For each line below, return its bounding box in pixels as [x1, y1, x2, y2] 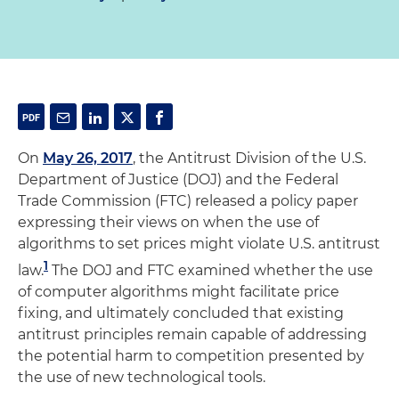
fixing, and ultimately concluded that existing [18, 305, 344, 322]
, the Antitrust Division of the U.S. [133, 150, 366, 167]
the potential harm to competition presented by [18, 347, 364, 365]
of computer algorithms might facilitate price [18, 283, 339, 301]
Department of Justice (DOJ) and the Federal [18, 171, 338, 188]
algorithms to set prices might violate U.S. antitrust [18, 235, 380, 252]
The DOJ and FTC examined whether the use [48, 262, 373, 280]
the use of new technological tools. [18, 369, 265, 387]
